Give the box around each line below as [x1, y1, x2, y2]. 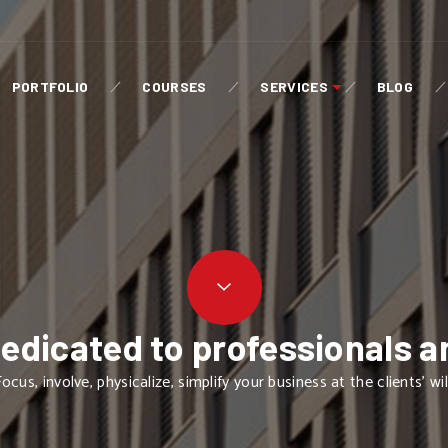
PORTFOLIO [11, 78, 89, 95]
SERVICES [260, 78, 328, 95]
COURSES [142, 78, 207, 95]
